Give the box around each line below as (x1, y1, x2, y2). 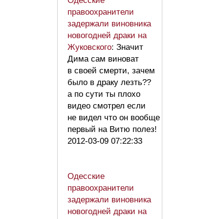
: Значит (111, 43, 143, 52)
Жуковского (67, 43, 111, 52)
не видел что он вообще (67, 113, 160, 123)
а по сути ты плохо (67, 89, 140, 99)
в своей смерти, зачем (67, 66, 155, 76)
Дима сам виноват (67, 54, 139, 64)
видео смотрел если (67, 101, 146, 111)
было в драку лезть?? (67, 78, 151, 88)
